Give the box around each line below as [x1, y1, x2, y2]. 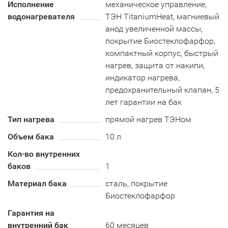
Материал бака [8, 179, 67, 188]
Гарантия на [8, 208, 54, 218]
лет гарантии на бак [105, 97, 182, 107]
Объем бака [8, 132, 54, 141]
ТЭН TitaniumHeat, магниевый [105, 12, 220, 21]
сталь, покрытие [105, 179, 168, 188]
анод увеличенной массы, [105, 24, 203, 34]
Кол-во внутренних [8, 149, 80, 159]
